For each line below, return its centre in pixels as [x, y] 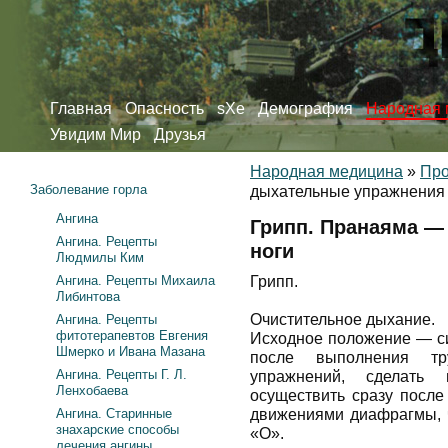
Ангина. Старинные [114, 413]
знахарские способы [117, 429]
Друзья [180, 134]
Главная [81, 108]
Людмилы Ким [100, 257]
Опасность [164, 108]
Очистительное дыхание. [342, 319]
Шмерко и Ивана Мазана [130, 351]
